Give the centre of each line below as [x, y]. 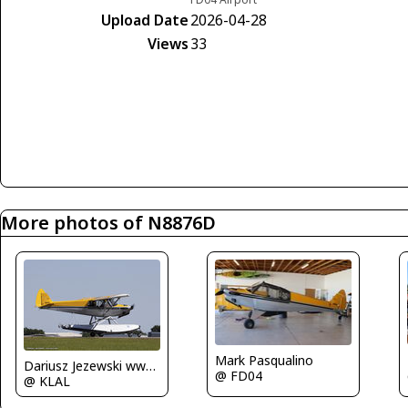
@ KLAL [47, 381]
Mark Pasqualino [265, 361]
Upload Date [145, 20]
